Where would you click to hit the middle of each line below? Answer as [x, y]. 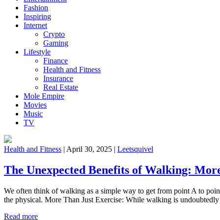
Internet [35, 25]
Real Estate [61, 87]
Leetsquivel [135, 149]
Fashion [36, 8]
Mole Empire [44, 96]
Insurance [58, 78]
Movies [35, 105]
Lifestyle [37, 52]
